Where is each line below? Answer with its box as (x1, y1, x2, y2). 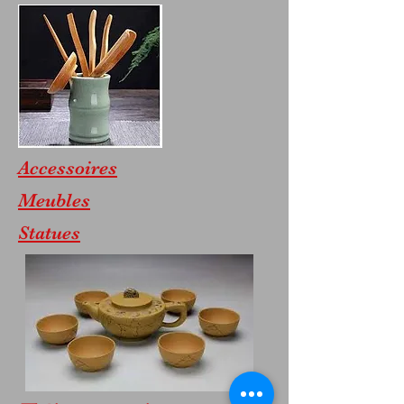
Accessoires (18, 157, 117, 179)
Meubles (18, 189, 90, 212)
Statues (18, 222, 80, 244)
